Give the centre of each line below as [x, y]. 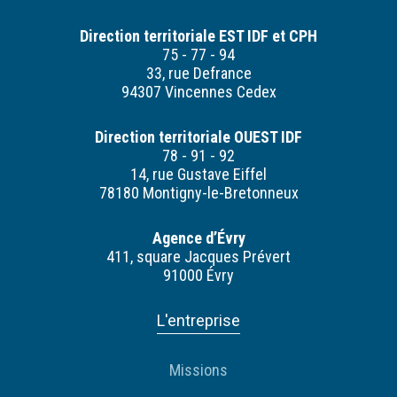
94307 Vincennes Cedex [198, 92]
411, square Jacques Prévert [198, 257]
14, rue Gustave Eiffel [198, 175]
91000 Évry [198, 276]
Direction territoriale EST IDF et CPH [198, 36]
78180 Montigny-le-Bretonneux [198, 193]
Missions [198, 370]
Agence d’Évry [198, 238]
